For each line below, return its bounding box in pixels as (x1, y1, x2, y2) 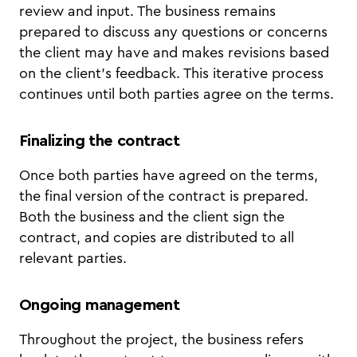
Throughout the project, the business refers (19, 332, 304, 347)
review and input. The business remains (19, 4, 276, 18)
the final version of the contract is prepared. (19, 189, 308, 203)
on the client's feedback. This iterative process (19, 66, 324, 80)
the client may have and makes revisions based (19, 45, 329, 60)
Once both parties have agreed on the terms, (19, 168, 318, 182)
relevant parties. (19, 251, 127, 265)
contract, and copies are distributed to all (19, 230, 294, 245)
